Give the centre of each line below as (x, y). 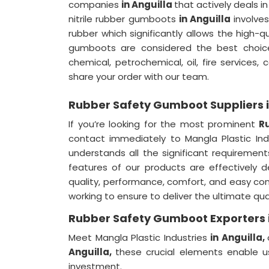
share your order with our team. (139, 77)
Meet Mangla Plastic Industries (139, 237)
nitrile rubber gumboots (124, 19)
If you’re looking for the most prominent (164, 124)
